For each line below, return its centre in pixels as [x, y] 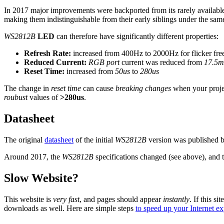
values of [44, 97]
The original [24, 140]
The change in [27, 88]
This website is [28, 199]
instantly [176, 199]
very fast [66, 199]
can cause [98, 88]
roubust [16, 97]
